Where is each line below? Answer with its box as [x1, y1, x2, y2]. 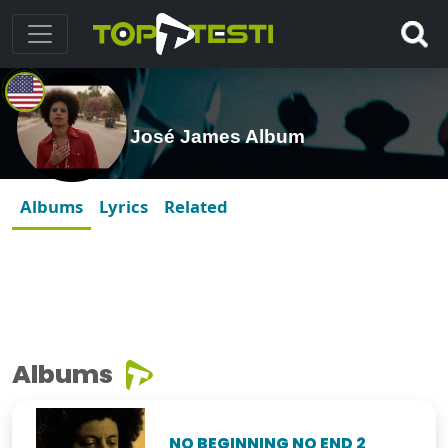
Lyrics [99, 195, 148, 219]
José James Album [130, 126, 305, 148]
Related [164, 195, 228, 219]
